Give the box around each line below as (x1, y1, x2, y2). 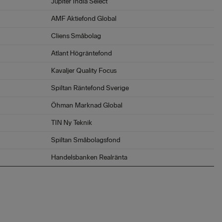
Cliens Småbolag (51, 32, 101, 40)
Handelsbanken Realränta (51, 153, 127, 162)
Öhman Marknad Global (51, 101, 122, 110)
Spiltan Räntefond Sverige (51, 84, 129, 92)
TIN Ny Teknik (51, 118, 92, 127)
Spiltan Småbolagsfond (51, 136, 120, 144)
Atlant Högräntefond (51, 49, 112, 57)
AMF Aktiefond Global (51, 14, 116, 23)
